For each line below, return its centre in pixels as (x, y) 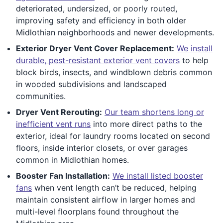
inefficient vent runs (53, 124)
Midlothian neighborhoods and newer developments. (115, 32)
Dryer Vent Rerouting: (59, 112)
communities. (41, 96)
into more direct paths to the (146, 124)
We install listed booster (158, 175)
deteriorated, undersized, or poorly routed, (97, 8)
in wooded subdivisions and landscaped (91, 84)
